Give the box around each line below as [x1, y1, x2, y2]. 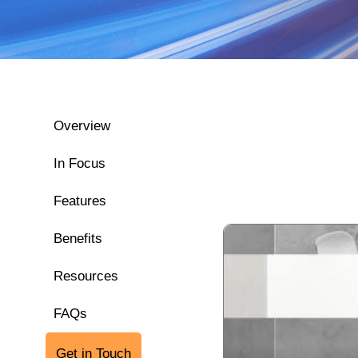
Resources [54, 268, 119, 284]
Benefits [54, 231, 103, 247]
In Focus [54, 156, 106, 172]
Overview [54, 118, 111, 134]
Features [54, 193, 107, 209]
